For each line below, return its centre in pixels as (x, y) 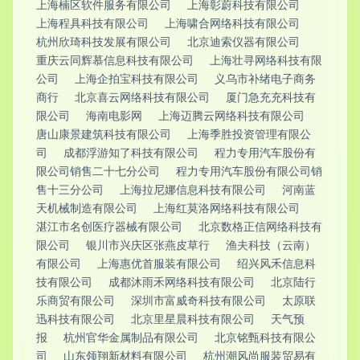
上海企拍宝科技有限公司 (137, 78)
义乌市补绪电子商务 (265, 78)
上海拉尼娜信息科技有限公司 (193, 189)
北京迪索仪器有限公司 (243, 41)
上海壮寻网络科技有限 (266, 60)
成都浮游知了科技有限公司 (131, 152)
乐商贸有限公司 (76, 300)
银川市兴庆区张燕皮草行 (148, 245)
